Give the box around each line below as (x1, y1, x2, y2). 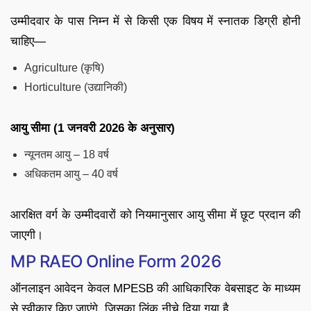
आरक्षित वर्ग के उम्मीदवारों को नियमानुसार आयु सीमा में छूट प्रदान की (10, 208, 301, 221)
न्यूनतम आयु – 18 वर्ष (24, 148, 109, 160)
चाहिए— (10, 34, 46, 48)
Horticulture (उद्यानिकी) (24, 81, 127, 93)
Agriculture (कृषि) (24, 61, 104, 74)
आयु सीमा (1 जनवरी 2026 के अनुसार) (10, 121, 175, 135)
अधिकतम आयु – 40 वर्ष (24, 167, 118, 180)
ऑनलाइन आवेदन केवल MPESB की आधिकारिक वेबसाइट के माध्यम (10, 281, 301, 295)
